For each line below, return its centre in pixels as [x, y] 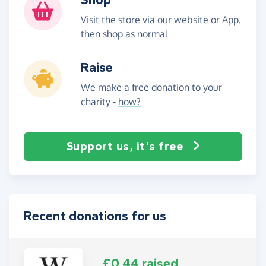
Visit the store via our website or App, [161, 19]
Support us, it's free [124, 146]
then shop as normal [124, 34]
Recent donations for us [95, 216]
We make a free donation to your [151, 87]
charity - [99, 101]
